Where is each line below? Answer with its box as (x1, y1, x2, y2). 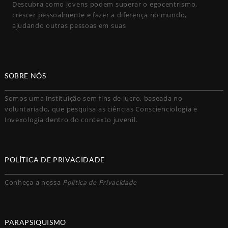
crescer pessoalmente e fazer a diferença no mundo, (12, 10, 187, 20)
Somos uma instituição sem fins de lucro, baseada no (4, 94, 183, 103)
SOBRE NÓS (4, 71, 46, 80)
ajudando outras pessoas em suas (12, 21, 126, 31)
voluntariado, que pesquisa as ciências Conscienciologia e (4, 104, 197, 114)
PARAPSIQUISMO (4, 218, 66, 227)
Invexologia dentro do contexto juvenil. (4, 115, 138, 125)
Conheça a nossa (4, 178, 63, 187)
